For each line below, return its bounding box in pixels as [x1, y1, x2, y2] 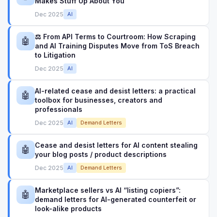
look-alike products [35, 204, 102, 213]
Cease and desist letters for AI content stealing [35, 141, 198, 149]
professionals [35, 105, 82, 113]
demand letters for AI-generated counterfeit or [35, 195, 196, 203]
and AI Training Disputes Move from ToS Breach [35, 42, 200, 50]
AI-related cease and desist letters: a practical [35, 87, 196, 95]
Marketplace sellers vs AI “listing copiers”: [35, 186, 181, 194]
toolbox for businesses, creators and [35, 96, 162, 104]
